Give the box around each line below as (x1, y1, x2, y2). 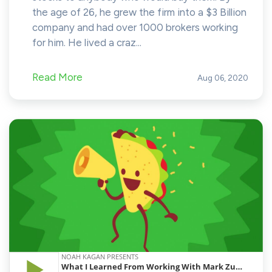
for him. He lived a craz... (32, 36, 141, 49)
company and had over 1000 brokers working (32, 21, 238, 33)
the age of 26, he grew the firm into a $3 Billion (32, 5, 246, 18)
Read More (32, 70, 83, 83)
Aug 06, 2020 (197, 72, 248, 83)
